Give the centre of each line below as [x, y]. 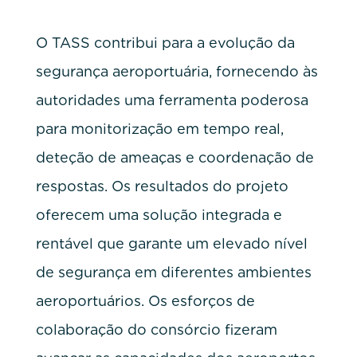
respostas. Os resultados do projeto [162, 186]
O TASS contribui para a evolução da [165, 42]
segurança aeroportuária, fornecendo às [177, 71]
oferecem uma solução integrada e [159, 214]
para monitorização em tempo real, [159, 128]
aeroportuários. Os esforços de [145, 300]
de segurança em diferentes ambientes [173, 272]
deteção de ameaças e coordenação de [175, 157]
